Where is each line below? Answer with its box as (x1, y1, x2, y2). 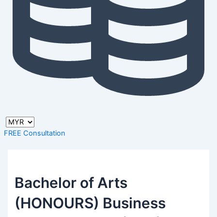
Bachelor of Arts (15, 173, 128, 191)
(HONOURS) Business (15, 194, 166, 212)
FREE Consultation (4, 129, 65, 138)
